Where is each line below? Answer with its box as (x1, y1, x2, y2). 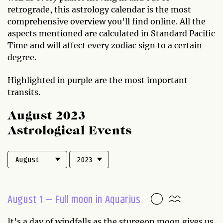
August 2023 (7, 110, 86, 122)
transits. (7, 87, 40, 97)
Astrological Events (7, 125, 132, 137)
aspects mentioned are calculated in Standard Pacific (7, 28, 215, 38)
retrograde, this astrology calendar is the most (7, 4, 191, 14)
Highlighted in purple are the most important (7, 75, 188, 85)
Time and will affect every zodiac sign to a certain (7, 40, 202, 50)
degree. (7, 52, 36, 62)
